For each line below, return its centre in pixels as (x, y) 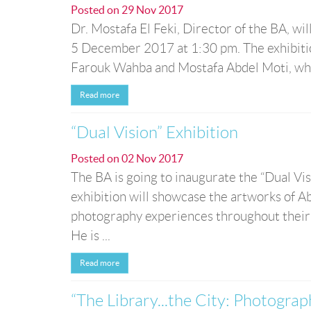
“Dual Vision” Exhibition (154, 133)
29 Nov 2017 (152, 10)
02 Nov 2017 (152, 158)
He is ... (91, 236)
